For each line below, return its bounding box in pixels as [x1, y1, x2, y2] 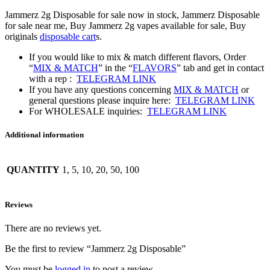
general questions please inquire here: [29, 95, 175, 105]
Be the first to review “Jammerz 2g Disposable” [5, 243, 186, 254]
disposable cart [40, 31, 96, 42]
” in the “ [98, 62, 133, 73]
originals [5, 31, 40, 42]
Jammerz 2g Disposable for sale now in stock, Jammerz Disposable [5, 9, 260, 20]
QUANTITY [7, 165, 60, 175]
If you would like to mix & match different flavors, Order [29, 51, 246, 62]
